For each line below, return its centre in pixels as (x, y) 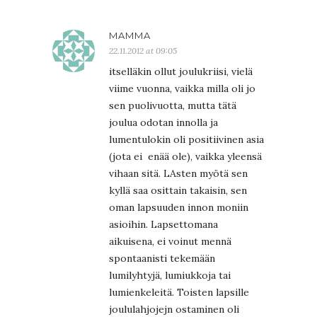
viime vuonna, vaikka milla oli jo (182, 88)
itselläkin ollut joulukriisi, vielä (181, 71)
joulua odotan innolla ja (163, 122)
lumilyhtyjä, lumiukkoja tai (170, 275)
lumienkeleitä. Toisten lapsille (179, 292)
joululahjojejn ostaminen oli (174, 309)
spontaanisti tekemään (162, 258)
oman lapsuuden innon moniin (179, 207)
